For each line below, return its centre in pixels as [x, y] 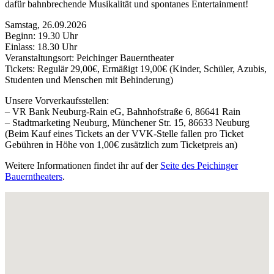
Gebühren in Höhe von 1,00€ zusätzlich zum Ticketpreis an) [121, 144]
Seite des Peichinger [199, 165]
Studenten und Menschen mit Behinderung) [89, 80]
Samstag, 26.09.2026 [46, 24]
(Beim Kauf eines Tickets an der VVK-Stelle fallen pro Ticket [124, 133]
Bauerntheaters [34, 176]
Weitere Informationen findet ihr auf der [83, 165]
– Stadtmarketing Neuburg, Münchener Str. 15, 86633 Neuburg [127, 122]
